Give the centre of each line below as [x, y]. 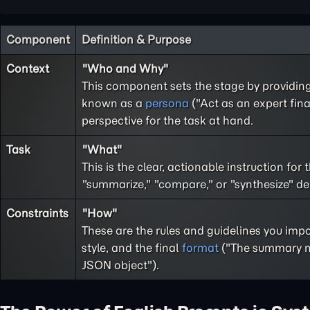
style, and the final [132, 248]
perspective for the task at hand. [167, 120]
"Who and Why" [125, 69]
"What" [102, 149]
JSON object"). [120, 265]
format [200, 248]
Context [28, 69]
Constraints [37, 213]
